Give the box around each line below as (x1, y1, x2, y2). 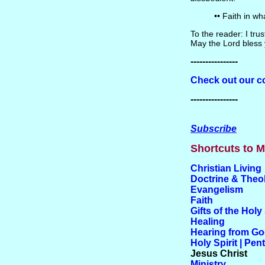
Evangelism (190, 185, 243, 195)
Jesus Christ (190, 248, 247, 258)
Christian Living (190, 163, 261, 173)
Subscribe (190, 124, 237, 134)
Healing (190, 216, 225, 227)
